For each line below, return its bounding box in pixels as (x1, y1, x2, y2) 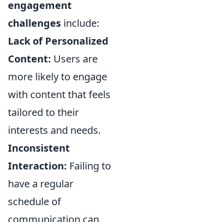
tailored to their (8, 106, 79, 119)
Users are (51, 52, 98, 66)
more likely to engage (8, 70, 107, 84)
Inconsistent (8, 141, 70, 155)
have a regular (8, 177, 73, 191)
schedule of (8, 195, 61, 209)
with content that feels (8, 88, 111, 102)
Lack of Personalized (8, 34, 109, 48)
